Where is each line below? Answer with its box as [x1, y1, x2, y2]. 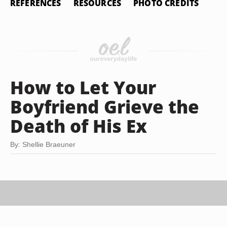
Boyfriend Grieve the [10, 94, 199, 119]
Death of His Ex [10, 113, 147, 138]
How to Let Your [10, 75, 156, 99]
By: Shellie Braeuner [10, 140, 75, 148]
